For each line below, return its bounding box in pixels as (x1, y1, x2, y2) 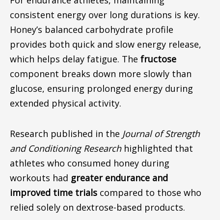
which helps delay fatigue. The (9, 53, 140, 65)
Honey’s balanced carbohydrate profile (9, 24, 173, 35)
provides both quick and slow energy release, (9, 38, 201, 50)
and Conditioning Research (9, 142, 121, 154)
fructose (140, 53, 176, 65)
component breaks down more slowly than (9, 68, 192, 80)
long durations (109, 9, 172, 21)
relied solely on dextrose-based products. (9, 201, 185, 213)
